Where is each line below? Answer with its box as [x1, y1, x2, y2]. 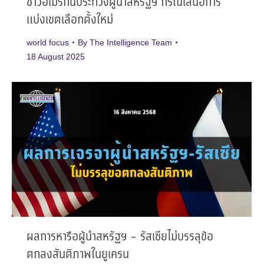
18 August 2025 [27, 52, 85, 62]
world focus [27, 38, 69, 48]
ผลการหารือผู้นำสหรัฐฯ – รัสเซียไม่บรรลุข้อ [27, 228, 213, 247]
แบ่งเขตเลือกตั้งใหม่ [27, 11, 113, 30]
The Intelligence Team [90, 38, 172, 48]
